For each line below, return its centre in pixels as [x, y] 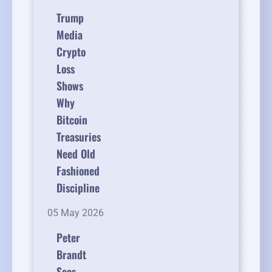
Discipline [78, 188]
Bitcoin [72, 120]
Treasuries [79, 137]
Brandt [71, 255]
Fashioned [78, 171]
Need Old [76, 154]
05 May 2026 [76, 213]
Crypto [71, 52]
